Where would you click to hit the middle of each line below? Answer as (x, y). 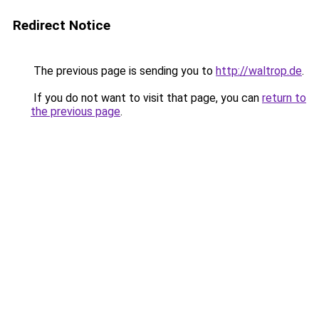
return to (284, 98)
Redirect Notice (62, 25)
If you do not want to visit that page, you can (146, 98)
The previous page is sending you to (123, 71)
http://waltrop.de (259, 71)
